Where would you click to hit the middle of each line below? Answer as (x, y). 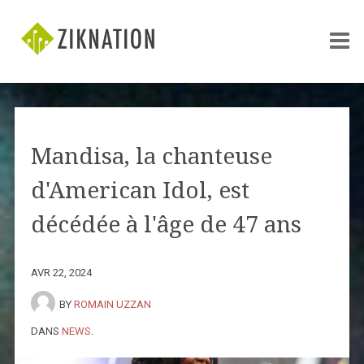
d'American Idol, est (140, 190)
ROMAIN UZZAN (112, 304)
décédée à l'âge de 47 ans (166, 224)
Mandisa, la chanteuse (151, 156)
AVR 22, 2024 (61, 272)
